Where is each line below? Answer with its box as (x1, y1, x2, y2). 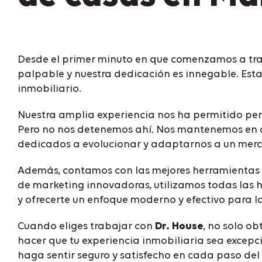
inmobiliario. (18, 83, 81, 94)
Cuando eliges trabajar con (18, 220, 155, 232)
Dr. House (155, 220, 204, 232)
